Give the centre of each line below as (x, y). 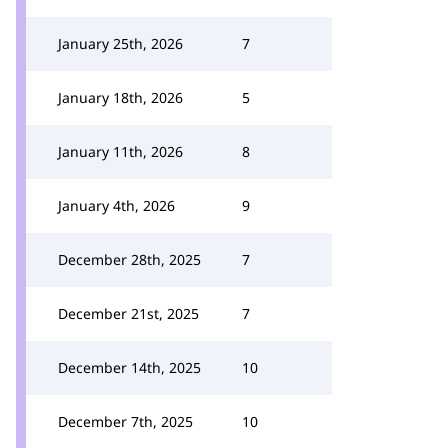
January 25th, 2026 (120, 43)
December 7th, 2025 (125, 421)
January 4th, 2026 (116, 205)
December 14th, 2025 (129, 367)
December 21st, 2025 (128, 313)
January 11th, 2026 (120, 151)
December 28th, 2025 (129, 259)
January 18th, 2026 (120, 97)
